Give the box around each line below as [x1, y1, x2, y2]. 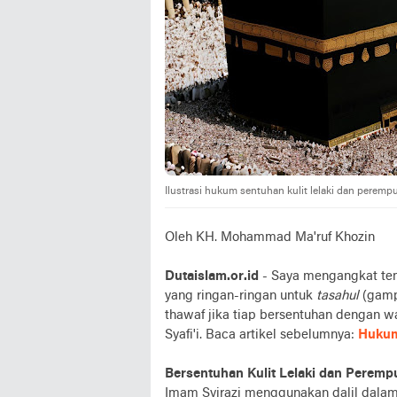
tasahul [316, 289, 359, 303]
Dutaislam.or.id [165, 269, 259, 284]
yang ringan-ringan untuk [165, 289, 316, 303]
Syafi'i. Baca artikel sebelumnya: [165, 328, 358, 342]
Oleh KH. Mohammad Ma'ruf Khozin [165, 230, 375, 245]
